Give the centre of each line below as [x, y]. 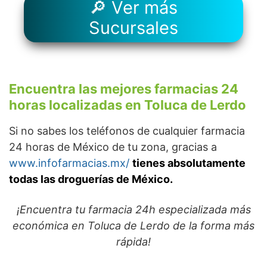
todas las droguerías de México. [91, 179]
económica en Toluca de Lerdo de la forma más [133, 226]
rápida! [133, 242]
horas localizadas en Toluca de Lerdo [128, 105]
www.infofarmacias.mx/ [71, 163]
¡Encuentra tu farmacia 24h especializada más [133, 210]
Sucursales [133, 28]
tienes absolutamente [189, 163]
